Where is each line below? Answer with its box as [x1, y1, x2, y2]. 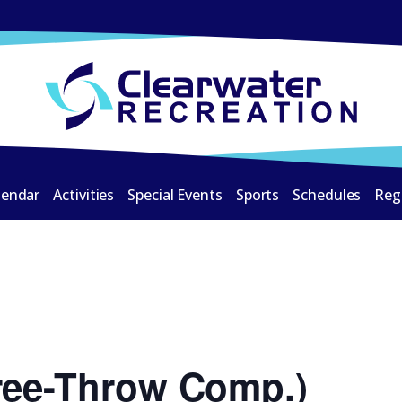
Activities [53, 184, 115, 205]
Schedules [293, 184, 362, 205]
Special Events [127, 184, 223, 205]
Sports [235, 184, 280, 205]
